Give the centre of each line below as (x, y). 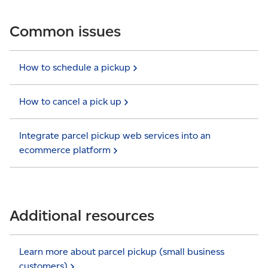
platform (92, 150)
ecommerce (46, 150)
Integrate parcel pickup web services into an (115, 135)
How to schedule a (60, 67)
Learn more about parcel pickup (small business (122, 252)
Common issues (65, 31)
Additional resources (82, 215)
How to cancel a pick (65, 101)
